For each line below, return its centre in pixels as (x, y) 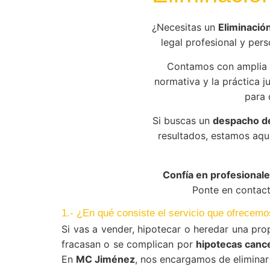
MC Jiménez (105, 259)
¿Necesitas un (185, 27)
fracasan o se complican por (129, 244)
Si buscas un (182, 121)
